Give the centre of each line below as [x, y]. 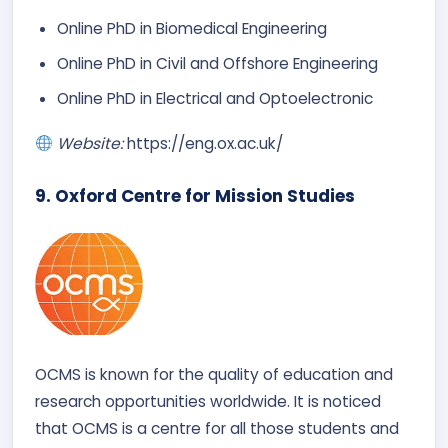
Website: [91, 143]
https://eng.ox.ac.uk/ [204, 143]
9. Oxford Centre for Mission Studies [195, 196]
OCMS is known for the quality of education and [214, 374]
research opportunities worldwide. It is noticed [208, 401]
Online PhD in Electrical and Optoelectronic [215, 98]
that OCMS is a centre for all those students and [217, 428]
